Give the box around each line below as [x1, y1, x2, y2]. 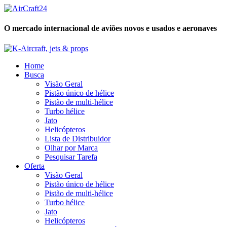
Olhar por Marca [45, 143, 98, 152]
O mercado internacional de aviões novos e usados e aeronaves [4, 24, 217, 33]
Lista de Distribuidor [45, 134, 110, 143]
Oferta [24, 161, 45, 170]
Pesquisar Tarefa [45, 152, 97, 161]
